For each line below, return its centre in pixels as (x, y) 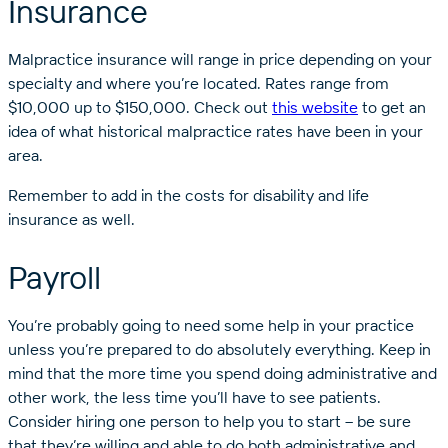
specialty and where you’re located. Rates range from (198, 82)
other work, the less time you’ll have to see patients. (194, 397)
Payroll (54, 277)
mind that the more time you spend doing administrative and (222, 373)
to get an (392, 106)
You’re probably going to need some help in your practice (211, 325)
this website (315, 106)
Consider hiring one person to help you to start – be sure (209, 421)
